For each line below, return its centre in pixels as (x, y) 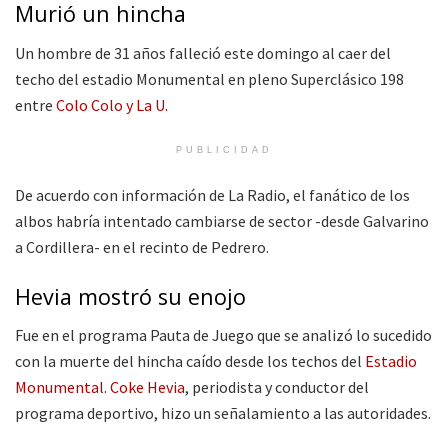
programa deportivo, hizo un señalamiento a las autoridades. (223, 413)
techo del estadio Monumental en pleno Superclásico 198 (209, 78)
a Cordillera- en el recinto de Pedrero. (142, 246)
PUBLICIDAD (224, 149)
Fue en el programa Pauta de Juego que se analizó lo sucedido (223, 335)
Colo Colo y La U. (110, 104)
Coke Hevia (147, 387)
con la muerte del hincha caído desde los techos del (190, 361)
